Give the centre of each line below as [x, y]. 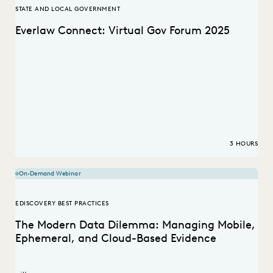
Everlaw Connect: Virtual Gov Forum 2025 [122, 31]
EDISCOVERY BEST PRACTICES [62, 204]
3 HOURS [243, 144]
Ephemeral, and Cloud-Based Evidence [116, 239]
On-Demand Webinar [50, 174]
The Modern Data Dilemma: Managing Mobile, [135, 225]
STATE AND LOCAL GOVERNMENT [68, 9]
